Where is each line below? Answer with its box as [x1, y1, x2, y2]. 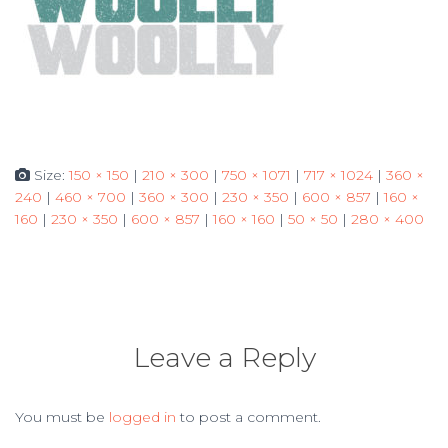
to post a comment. [176, 408, 321, 426]
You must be [15, 408, 109, 426]
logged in [109, 408, 176, 426]
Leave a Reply [132, 341, 316, 374]
